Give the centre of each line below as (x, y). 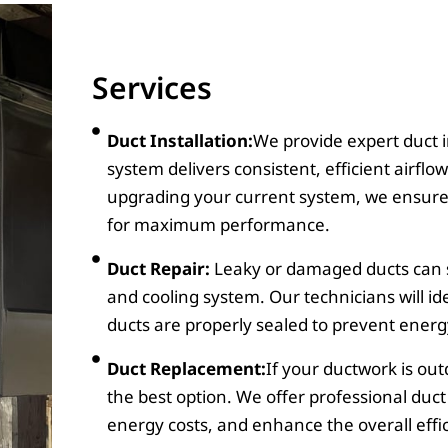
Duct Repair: (160, 268)
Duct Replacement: (186, 368)
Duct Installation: (180, 140)
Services (152, 87)
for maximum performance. (218, 224)
